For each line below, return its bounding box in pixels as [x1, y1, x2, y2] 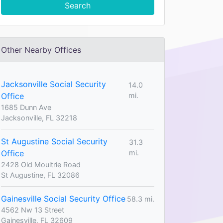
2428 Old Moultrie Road [1, 160, 81, 169]
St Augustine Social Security [1, 136, 108, 146]
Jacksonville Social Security [1, 79, 106, 89]
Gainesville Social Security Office [1, 194, 125, 204]
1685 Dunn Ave [1, 103, 51, 111]
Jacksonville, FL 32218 [1, 113, 77, 122]
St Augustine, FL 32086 [1, 171, 80, 179]
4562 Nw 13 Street [1, 206, 64, 214]
